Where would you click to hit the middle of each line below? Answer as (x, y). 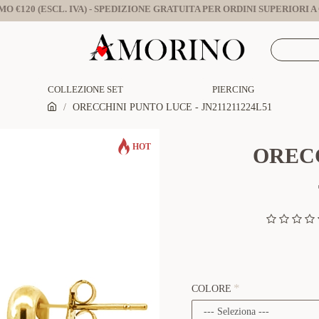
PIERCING (233, 89)
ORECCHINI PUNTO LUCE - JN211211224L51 (172, 107)
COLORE (211, 289)
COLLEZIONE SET (85, 89)
